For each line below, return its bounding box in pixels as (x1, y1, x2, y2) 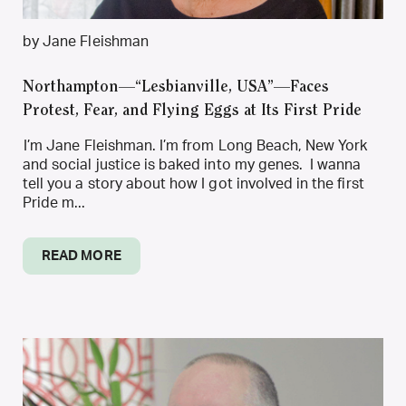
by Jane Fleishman (23, 34, 149, 49)
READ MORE (42, 249, 121, 263)
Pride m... (23, 196, 86, 210)
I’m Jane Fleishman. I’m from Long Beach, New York (23, 139, 368, 153)
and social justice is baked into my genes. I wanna (23, 158, 362, 172)
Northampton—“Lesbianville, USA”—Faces (23, 80, 329, 96)
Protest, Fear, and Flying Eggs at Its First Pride (23, 103, 362, 120)
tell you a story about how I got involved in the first (23, 177, 364, 191)
